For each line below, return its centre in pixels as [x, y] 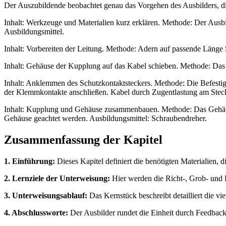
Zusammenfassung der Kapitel [83, 139]
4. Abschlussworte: [36, 212]
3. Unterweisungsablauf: [46, 195]
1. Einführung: [30, 161]
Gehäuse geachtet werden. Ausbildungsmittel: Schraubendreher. [105, 118]
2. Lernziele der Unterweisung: [57, 178]
